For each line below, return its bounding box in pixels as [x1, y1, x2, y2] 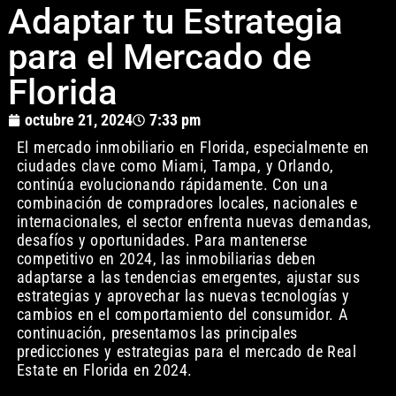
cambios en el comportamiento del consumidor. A [16, 305, 348, 324]
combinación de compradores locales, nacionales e [16, 194, 358, 213]
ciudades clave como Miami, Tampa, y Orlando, [16, 156, 334, 176]
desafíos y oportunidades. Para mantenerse [16, 231, 308, 250]
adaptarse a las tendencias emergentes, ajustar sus [16, 268, 360, 287]
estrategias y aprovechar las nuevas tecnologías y [16, 286, 350, 306]
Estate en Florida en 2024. [16, 361, 193, 380]
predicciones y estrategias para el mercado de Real [16, 342, 356, 362]
